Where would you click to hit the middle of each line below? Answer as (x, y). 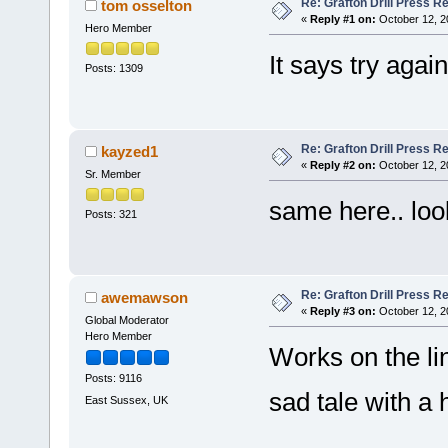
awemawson (145, 297)
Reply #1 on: (342, 18)
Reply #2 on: (342, 164)
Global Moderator (126, 319)
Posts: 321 (110, 214)
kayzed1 (130, 151)
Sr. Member (112, 173)
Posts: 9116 (113, 378)
